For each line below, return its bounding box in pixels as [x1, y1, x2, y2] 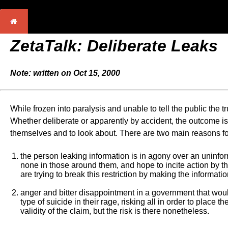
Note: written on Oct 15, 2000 [10, 69, 120, 77]
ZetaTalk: [10, 37, 87, 55]
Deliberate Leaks [87, 37, 218, 55]
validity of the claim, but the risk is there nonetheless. [20, 207, 209, 215]
